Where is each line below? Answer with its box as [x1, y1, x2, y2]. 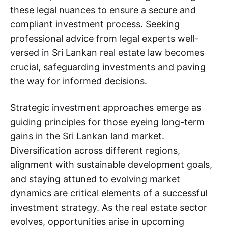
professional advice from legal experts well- [10, 33, 198, 44]
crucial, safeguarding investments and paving [10, 62, 206, 72]
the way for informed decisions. [10, 76, 147, 87]
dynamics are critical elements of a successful [10, 188, 207, 198]
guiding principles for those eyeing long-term [10, 117, 205, 127]
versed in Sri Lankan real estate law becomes [10, 47, 204, 58]
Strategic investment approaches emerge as [10, 102, 201, 113]
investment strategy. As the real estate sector [10, 202, 207, 213]
